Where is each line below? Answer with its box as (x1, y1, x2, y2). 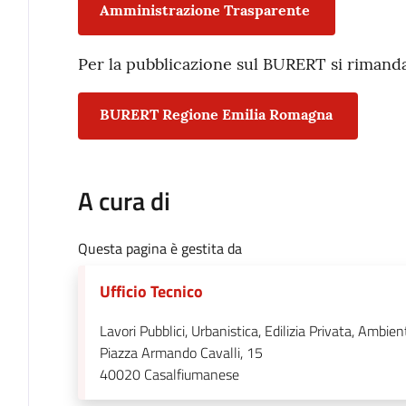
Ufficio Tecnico (99, 279, 203, 304)
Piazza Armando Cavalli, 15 (99, 342, 263, 364)
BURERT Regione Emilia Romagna (99, 104, 333, 123)
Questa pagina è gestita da (77, 237, 242, 260)
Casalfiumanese (143, 363, 239, 386)
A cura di (77, 181, 170, 221)
